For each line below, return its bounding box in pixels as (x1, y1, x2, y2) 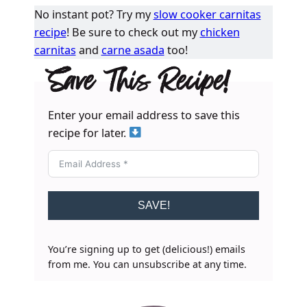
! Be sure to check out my (66, 24, 200, 40)
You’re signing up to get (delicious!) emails (48, 243, 246, 256)
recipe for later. (48, 125, 130, 140)
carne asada (101, 42, 164, 58)
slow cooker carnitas (153, 6, 261, 22)
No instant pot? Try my (34, 6, 153, 22)
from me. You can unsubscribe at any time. (48, 258, 247, 271)
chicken (199, 24, 240, 40)
